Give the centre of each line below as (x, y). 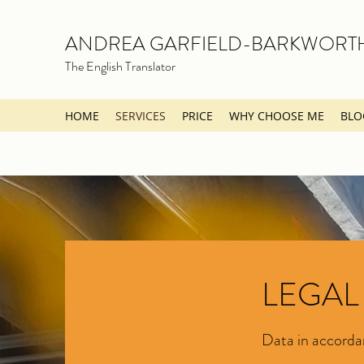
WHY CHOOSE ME (277, 116)
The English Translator (120, 66)
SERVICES (141, 116)
